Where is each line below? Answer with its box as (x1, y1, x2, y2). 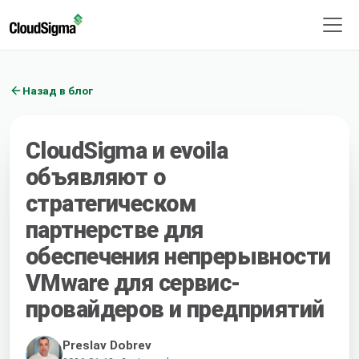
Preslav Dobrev (63, 337, 151, 353)
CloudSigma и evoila (26, 136, 228, 164)
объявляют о (26, 163, 166, 191)
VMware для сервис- (26, 268, 240, 296)
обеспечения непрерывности (26, 242, 331, 270)
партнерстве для (26, 216, 204, 244)
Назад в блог (22, 83, 93, 97)
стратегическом (26, 189, 196, 217)
